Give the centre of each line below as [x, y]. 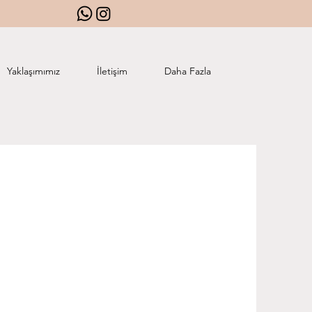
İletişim [112, 71]
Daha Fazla [187, 71]
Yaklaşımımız [33, 71]
